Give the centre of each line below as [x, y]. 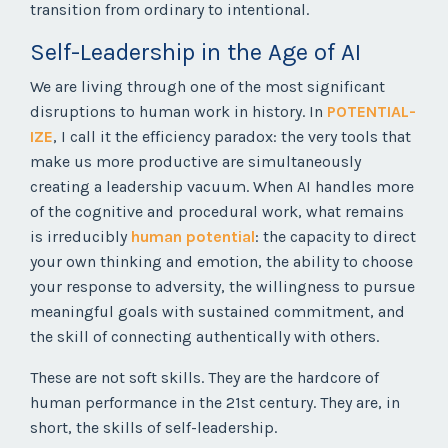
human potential [193, 237]
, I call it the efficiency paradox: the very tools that [232, 137]
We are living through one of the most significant [207, 87]
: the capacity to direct [335, 237]
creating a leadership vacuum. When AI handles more [222, 187]
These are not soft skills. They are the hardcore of [204, 378]
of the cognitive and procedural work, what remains [217, 212]
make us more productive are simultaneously [195, 162]
